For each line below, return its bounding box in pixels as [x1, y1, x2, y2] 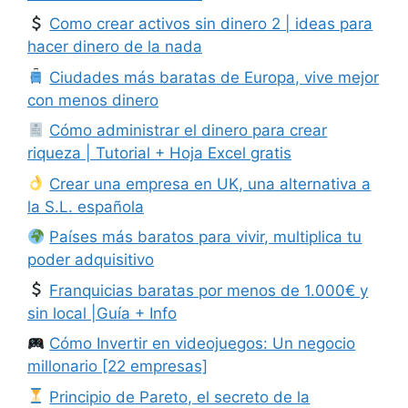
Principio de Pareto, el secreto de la [49, 387, 311, 406]
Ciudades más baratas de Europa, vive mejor [49, 67, 380, 87]
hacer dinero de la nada [27, 37, 202, 56]
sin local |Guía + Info [27, 303, 177, 322]
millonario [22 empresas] [27, 357, 208, 376]
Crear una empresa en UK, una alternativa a [49, 174, 372, 193]
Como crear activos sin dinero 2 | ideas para [49, 15, 373, 34]
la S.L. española [27, 197, 144, 216]
